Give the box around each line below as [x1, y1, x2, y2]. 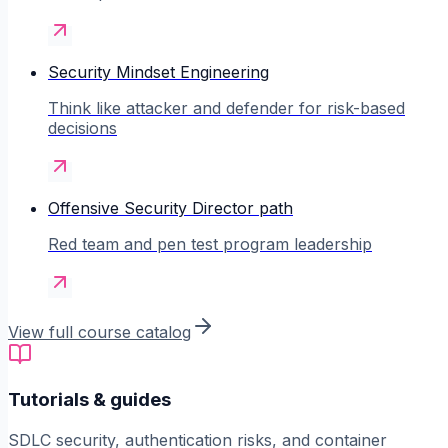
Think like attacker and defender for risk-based [48, 97, 405, 118]
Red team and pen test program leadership [48, 233, 372, 254]
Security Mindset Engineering [48, 61, 269, 82]
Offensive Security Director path [48, 197, 293, 218]
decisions [48, 117, 117, 138]
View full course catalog [8, 321, 191, 342]
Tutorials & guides [8, 388, 171, 412]
